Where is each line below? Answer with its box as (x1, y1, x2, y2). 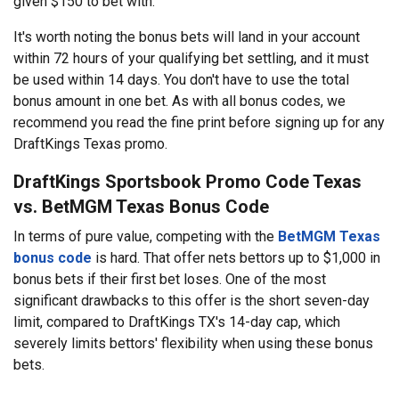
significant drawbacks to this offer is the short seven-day (13, 291, 370, 309)
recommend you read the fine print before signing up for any (13, 113, 385, 131)
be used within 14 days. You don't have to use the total (13, 70, 349, 88)
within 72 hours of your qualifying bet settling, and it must (13, 49, 369, 67)
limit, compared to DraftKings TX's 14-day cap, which (13, 313, 340, 330)
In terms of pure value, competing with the (13, 227, 278, 245)
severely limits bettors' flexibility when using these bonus (13, 334, 373, 352)
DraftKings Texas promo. (13, 134, 167, 152)
